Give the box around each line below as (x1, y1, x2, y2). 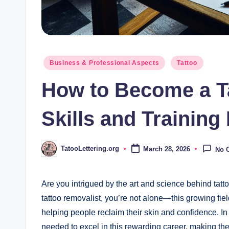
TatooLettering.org (61, 145, 119, 153)
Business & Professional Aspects (50, 59, 159, 66)
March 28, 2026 (143, 145, 190, 153)
